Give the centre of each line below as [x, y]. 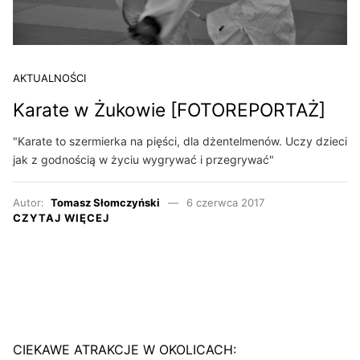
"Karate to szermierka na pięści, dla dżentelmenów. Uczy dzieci [180, 141]
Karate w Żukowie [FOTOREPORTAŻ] [169, 110]
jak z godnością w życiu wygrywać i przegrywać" [143, 159]
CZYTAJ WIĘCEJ [61, 217]
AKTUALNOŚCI [49, 78]
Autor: [32, 202]
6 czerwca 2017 [225, 202]
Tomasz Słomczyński [105, 202]
